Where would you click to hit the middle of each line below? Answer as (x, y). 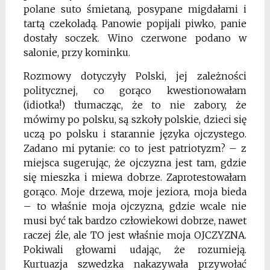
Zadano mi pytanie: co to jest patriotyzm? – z (135, 149)
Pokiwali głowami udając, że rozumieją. (135, 250)
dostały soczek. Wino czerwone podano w (135, 38)
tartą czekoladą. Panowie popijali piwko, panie (135, 24)
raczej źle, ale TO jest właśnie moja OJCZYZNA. (135, 235)
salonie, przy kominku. (77, 53)
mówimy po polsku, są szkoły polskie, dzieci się (135, 120)
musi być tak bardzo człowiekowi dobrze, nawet (135, 221)
